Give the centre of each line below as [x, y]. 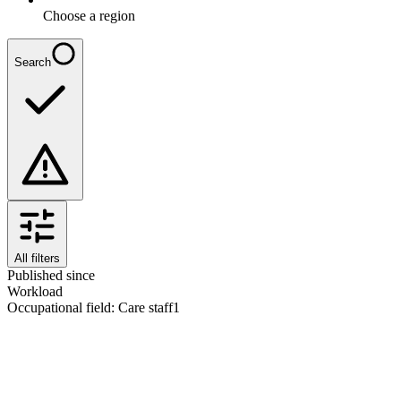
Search [33, 62]
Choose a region [89, 15]
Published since [51, 275]
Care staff [145, 307]
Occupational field [59, 307]
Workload [35, 291]
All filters [37, 258]
